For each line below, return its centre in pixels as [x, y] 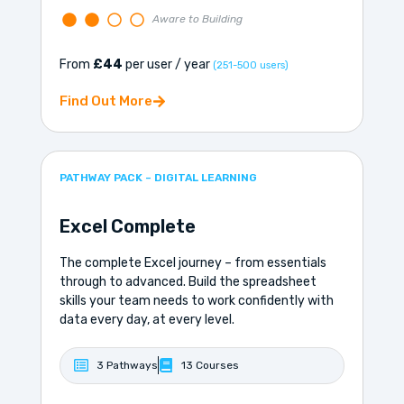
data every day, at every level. [147, 319]
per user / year [167, 65]
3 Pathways [127, 365]
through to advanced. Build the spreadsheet [188, 281]
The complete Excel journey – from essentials [193, 262]
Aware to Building [197, 19]
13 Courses [210, 365]
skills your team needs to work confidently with [196, 300]
